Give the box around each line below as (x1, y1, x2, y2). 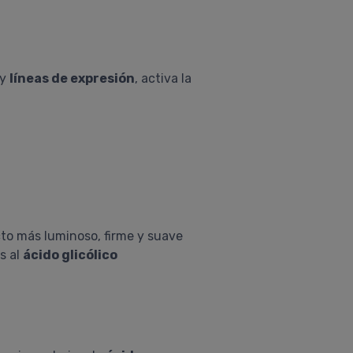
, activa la (135, 71, 191, 86)
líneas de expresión (9, 71, 135, 86)
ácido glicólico (23, 247, 117, 262)
